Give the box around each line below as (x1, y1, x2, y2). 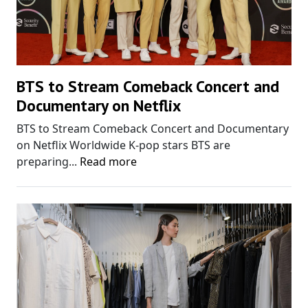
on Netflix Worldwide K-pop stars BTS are (16, 137, 230, 153)
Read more (80, 153, 137, 169)
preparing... (16, 153, 80, 169)
